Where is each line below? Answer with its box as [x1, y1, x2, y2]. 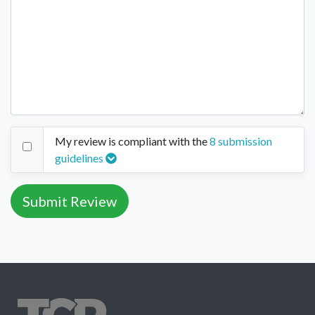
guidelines [55, 151, 105, 165]
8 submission [210, 134, 272, 148]
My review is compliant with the [55, 134, 207, 148]
